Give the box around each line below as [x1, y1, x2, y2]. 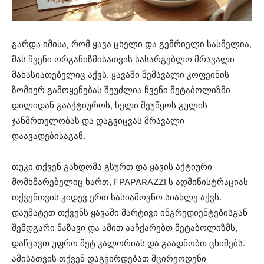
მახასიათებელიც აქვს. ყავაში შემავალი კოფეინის [12, 69, 229, 81]
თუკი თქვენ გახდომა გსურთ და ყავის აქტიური [12, 161, 212, 173]
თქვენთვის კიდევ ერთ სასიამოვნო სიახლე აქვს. [12, 192, 222, 203]
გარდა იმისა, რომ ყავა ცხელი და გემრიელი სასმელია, [12, 38, 252, 50]
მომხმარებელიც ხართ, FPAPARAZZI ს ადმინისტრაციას [12, 176, 248, 188]
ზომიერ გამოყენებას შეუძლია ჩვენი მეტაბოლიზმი [12, 84, 230, 96]
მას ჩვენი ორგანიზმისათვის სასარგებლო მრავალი [12, 54, 235, 65]
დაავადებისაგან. [12, 130, 85, 142]
